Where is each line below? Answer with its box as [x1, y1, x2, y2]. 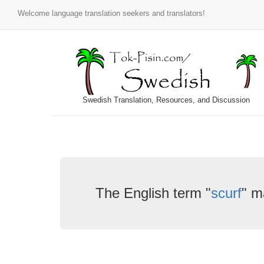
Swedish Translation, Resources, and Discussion [82, 95, 250, 104]
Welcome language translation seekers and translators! [18, 9, 205, 18]
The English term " [95, 185, 211, 201]
